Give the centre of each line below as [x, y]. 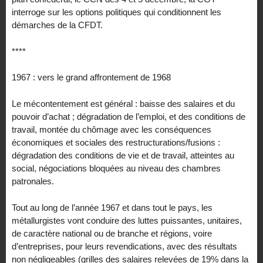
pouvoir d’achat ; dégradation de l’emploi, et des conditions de [129, 117]
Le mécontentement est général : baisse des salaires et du [123, 104]
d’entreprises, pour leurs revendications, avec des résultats [124, 246]
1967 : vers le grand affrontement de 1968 [91, 77]
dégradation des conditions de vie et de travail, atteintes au [123, 156]
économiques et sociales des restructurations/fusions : [116, 143]
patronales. [33, 181]
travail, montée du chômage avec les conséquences [112, 130]
